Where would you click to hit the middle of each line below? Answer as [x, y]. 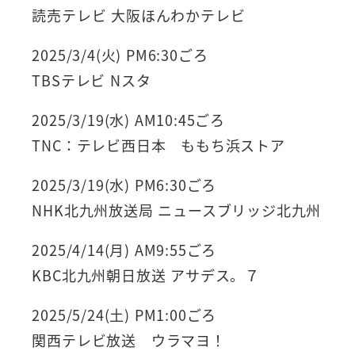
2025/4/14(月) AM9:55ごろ [124, 249]
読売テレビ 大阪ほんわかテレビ [139, 15]
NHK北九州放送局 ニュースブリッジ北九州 [177, 210]
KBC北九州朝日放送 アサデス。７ [146, 275]
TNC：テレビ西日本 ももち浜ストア [158, 145]
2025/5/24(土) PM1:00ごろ [124, 314]
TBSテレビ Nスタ [92, 80]
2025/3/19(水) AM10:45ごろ [128, 119]
